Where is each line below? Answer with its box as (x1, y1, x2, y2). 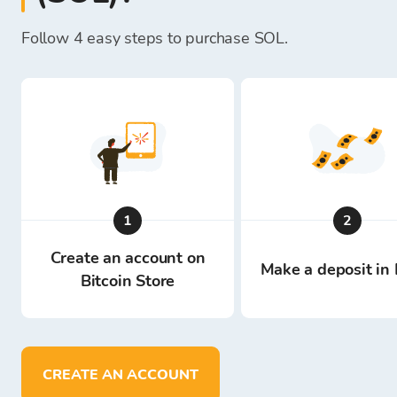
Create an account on (50, 247, 206, 269)
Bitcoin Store (80, 270, 175, 292)
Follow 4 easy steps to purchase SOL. (21, 27, 288, 49)
